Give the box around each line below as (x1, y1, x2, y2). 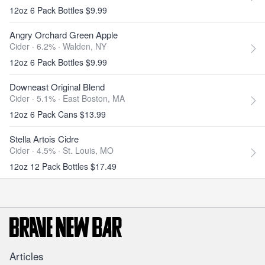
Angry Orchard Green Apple (9, 28, 118, 41)
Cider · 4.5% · (9, 144, 63, 156)
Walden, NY (63, 40, 106, 52)
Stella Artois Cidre (9, 132, 79, 145)
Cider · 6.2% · (9, 40, 63, 52)
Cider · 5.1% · (9, 92, 63, 104)
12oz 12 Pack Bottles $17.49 (9, 160, 117, 172)
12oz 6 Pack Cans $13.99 (9, 108, 106, 120)
